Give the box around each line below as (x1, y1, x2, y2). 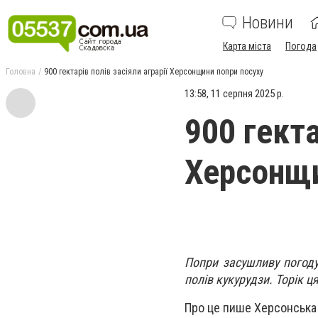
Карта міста (223, 40, 271, 52)
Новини (242, 13, 293, 33)
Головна (6, 67, 35, 77)
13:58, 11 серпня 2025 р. (185, 87, 284, 100)
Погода (285, 40, 317, 52)
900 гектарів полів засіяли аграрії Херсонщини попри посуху (44, 67, 263, 77)
